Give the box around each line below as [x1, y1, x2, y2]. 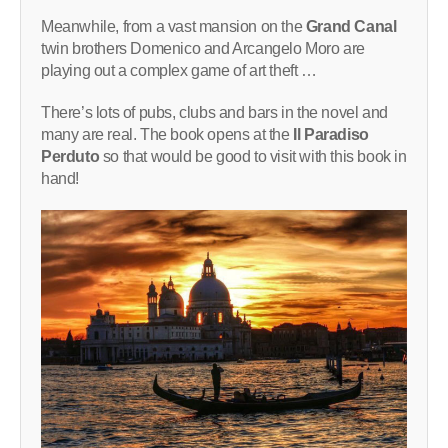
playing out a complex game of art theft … [41, 61, 317, 79]
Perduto [41, 147, 100, 165]
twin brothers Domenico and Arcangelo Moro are [41, 39, 366, 57]
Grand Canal [305, 17, 397, 35]
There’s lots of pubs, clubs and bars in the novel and [41, 103, 388, 121]
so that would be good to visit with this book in [99, 147, 407, 165]
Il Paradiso [289, 125, 369, 143]
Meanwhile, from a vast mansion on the [41, 17, 306, 35]
